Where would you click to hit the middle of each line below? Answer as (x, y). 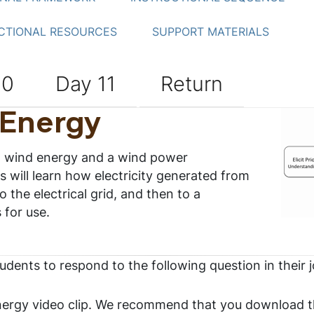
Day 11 (86, 84)
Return (192, 84)
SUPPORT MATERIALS (210, 32)
